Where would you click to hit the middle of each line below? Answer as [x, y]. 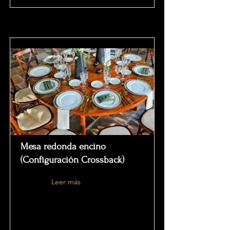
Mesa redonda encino [63, 147]
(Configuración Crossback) [72, 160]
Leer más [66, 182]
